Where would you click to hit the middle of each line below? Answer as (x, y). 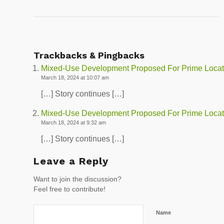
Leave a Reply (71, 161)
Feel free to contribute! (69, 189)
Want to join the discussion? (77, 179)
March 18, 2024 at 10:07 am (75, 78)
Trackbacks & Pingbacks (89, 55)
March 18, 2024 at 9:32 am (73, 123)
